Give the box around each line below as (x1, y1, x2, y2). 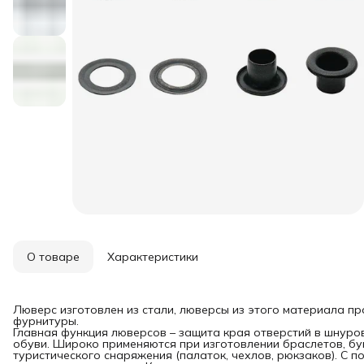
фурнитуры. (13, 313, 79, 328)
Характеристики (107, 249, 198, 264)
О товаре (27, 249, 80, 264)
